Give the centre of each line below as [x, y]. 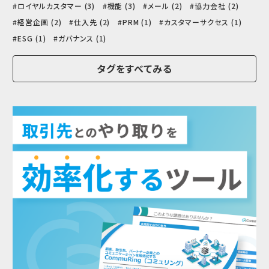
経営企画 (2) [39, 22]
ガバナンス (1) [82, 38]
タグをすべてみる [134, 69]
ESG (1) [32, 38]
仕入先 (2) [92, 22]
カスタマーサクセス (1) [203, 22]
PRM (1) [137, 22]
